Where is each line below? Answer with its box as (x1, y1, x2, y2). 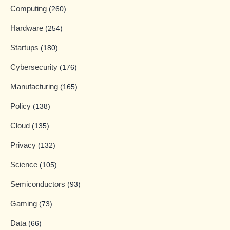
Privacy (10, 141, 38, 150)
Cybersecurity (10, 63, 60, 72)
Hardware (10, 24, 45, 33)
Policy (10, 102, 33, 111)
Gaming (10, 199, 39, 208)
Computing (10, 4, 49, 13)
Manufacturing (10, 82, 60, 91)
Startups (10, 43, 41, 52)
